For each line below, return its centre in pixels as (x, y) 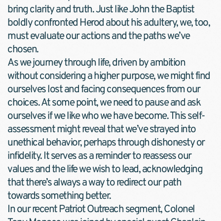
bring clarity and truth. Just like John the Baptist (101, 9)
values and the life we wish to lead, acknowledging (105, 169)
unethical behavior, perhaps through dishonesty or (106, 143)
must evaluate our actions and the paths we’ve (99, 36)
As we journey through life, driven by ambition (96, 63)
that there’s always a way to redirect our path (94, 183)
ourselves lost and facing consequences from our (104, 89)
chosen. (23, 49)
